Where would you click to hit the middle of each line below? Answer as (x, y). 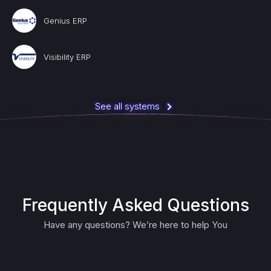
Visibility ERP (67, 57)
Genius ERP (65, 21)
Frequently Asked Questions (135, 205)
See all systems (127, 106)
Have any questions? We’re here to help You (135, 225)
